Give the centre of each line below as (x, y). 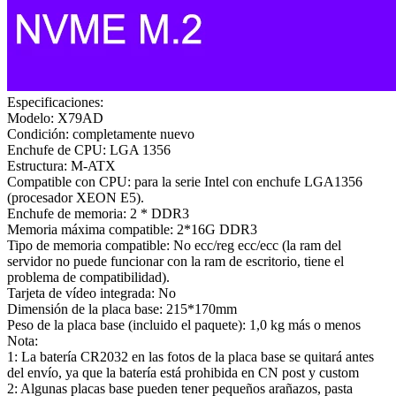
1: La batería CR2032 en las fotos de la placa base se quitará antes (190, 356)
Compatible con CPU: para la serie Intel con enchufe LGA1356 (185, 181)
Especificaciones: (55, 102)
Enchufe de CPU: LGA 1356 (89, 149)
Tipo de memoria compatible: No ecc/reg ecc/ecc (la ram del (174, 245)
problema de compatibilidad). (88, 277)
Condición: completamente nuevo (101, 133)
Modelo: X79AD (55, 118)
